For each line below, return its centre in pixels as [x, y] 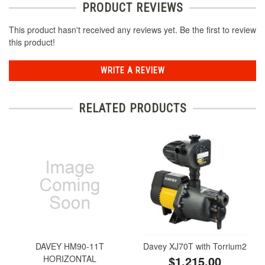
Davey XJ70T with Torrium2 [195, 246]
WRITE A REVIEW [132, 71]
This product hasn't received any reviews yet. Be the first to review [132, 30]
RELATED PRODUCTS [132, 109]
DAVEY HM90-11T [70, 246]
